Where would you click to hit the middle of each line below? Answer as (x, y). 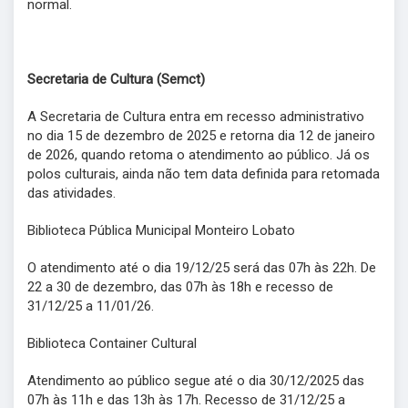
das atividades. (71, 194)
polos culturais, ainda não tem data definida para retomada (204, 174)
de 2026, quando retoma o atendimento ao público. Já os (199, 155)
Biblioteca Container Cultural (112, 344)
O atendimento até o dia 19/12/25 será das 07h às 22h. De (202, 268)
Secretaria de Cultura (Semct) (116, 80)
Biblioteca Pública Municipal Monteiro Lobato (161, 231)
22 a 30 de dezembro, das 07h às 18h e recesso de (180, 287)
